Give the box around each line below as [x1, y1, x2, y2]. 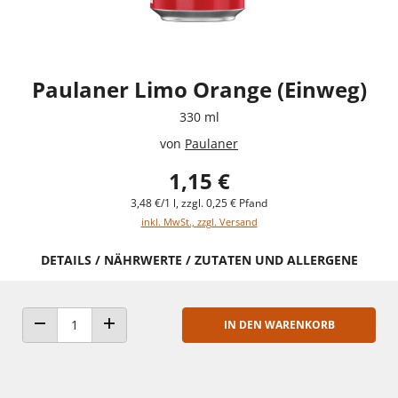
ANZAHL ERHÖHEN [107, 333, 198, 347]
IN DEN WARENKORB [223, 316, 335, 332]
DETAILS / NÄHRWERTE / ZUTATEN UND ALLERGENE [40, 251, 358, 268]
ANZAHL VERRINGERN [38, 333, 144, 347]
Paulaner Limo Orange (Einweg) [31, 74, 367, 104]
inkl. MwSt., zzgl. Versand [140, 214, 258, 228]
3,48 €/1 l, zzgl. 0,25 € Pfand [131, 195, 267, 211]
